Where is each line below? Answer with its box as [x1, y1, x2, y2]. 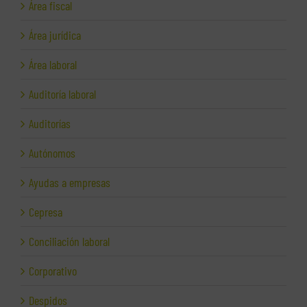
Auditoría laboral [29, 86, 96, 102]
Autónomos [29, 145, 75, 161]
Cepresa [29, 204, 62, 220]
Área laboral [29, 57, 77, 73]
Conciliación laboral [29, 234, 110, 249]
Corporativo [29, 263, 77, 279]
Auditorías [29, 116, 71, 132]
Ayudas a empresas [29, 175, 110, 191]
